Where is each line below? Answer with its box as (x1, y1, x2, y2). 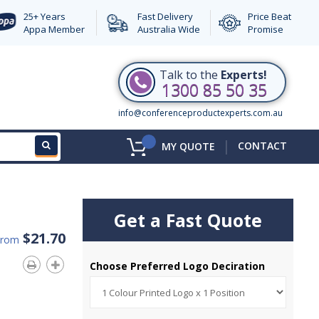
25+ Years (23, 10, 66, 23)
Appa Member (23, 23, 85, 36)
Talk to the (159, 67, 221, 83)
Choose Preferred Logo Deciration (90, 259, 268, 273)
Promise (247, 23, 283, 36)
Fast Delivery (137, 10, 193, 23)
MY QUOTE (162, 139, 215, 153)
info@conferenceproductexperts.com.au (118, 107, 283, 119)
